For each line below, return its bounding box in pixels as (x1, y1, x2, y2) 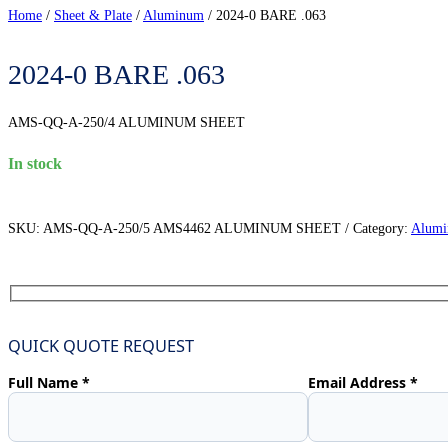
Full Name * (8, 373, 90, 393)
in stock (14, 154, 62, 172)
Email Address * (308, 373, 418, 393)
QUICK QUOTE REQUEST (8, 334, 194, 357)
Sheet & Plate (54, 8, 132, 23)
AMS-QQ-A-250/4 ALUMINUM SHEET (8, 114, 245, 130)
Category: (353, 220, 408, 236)
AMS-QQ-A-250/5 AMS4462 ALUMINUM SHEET (43, 220, 341, 236)
